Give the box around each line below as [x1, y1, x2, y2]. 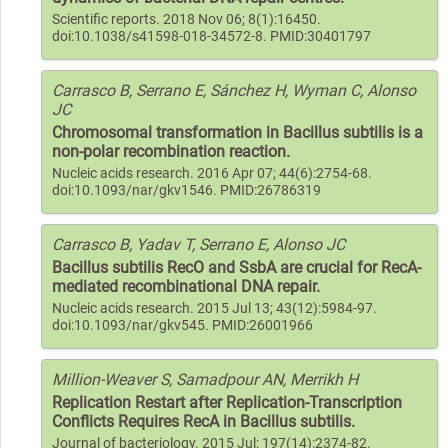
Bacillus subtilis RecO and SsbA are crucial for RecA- [52, 257, 421, 277]
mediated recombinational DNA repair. [52, 276, 320, 296]
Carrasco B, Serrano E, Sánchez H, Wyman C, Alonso [52, 80, 416, 100]
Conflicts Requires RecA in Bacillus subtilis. [52, 411, 355, 431]
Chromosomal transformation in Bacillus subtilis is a [52, 122, 423, 142]
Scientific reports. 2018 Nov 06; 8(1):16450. [52, 10, 321, 28]
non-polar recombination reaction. [52, 141, 290, 161]
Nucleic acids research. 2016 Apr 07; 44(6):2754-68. [52, 164, 372, 182]
